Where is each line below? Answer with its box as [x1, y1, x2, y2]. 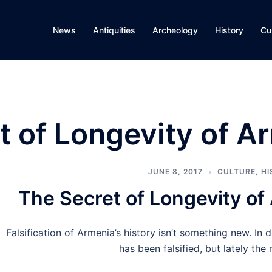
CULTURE [217, 167, 256, 176]
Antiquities [93, 25, 135, 35]
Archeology [152, 25, 198, 35]
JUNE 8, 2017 [148, 167, 203, 176]
